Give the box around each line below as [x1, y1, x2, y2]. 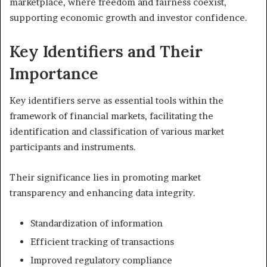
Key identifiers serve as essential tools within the [10, 94, 223, 106]
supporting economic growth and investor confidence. [10, 12, 247, 24]
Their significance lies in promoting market [10, 171, 201, 183]
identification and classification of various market [10, 125, 224, 137]
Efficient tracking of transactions [30, 235, 174, 247]
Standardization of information [30, 217, 163, 229]
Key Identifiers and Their [10, 41, 203, 62]
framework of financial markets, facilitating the [10, 110, 213, 122]
